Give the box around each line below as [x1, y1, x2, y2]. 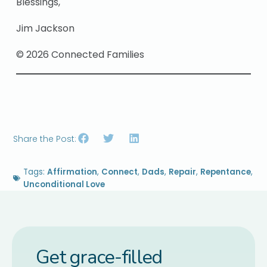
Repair [169, 166, 197, 178]
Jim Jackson [16, 21, 75, 35]
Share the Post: [13, 133, 77, 145]
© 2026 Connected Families [16, 47, 145, 61]
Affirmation [47, 166, 98, 178]
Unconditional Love [23, 178, 105, 190]
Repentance [200, 166, 252, 178]
